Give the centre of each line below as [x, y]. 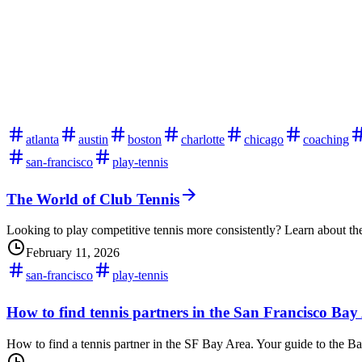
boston [145, 139]
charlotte [203, 139]
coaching [326, 139]
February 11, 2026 [73, 253]
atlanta [42, 139]
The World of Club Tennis [93, 199]
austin [93, 139]
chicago [264, 139]
